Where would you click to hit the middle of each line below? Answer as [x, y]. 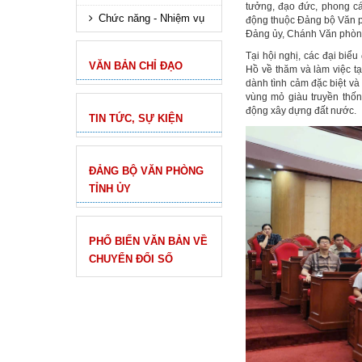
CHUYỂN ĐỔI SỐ [131, 259]
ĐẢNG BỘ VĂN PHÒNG [146, 171]
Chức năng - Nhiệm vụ [152, 18]
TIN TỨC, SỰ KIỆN [136, 118]
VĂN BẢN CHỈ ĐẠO [136, 66]
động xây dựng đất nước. [301, 111]
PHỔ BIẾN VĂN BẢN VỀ [148, 241]
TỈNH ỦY [110, 189]
